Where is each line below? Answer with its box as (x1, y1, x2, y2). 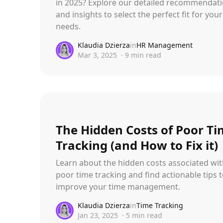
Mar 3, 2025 (78, 50, 117, 60)
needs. (56, 21, 81, 32)
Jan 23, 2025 (78, 210, 118, 220)
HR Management (136, 40, 193, 50)
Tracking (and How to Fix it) (56, 136, 218, 153)
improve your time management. (56, 181, 180, 192)
